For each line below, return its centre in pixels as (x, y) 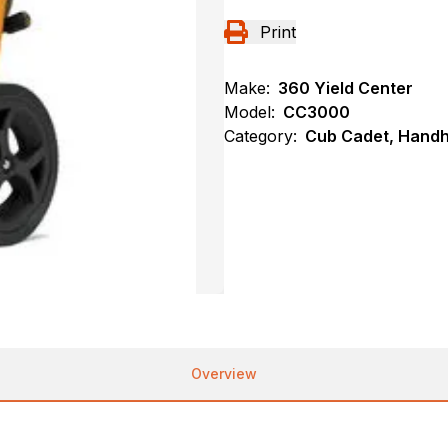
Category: (260, 136)
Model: (249, 112)
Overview (224, 373)
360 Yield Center (345, 88)
